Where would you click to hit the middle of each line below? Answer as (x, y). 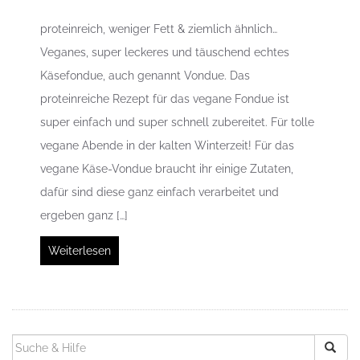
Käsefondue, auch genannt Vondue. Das (145, 75)
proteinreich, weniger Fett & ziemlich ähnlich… (159, 29)
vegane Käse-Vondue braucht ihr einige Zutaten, (167, 168)
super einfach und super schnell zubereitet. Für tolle (177, 122)
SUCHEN (38, 341)
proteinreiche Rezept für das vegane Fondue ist (165, 98)
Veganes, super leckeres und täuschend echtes (165, 52)
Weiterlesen (80, 250)
